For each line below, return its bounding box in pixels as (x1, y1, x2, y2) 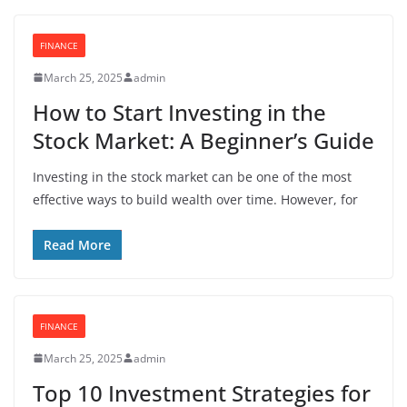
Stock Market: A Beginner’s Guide (33, 124, 374, 155)
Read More (44, 235, 111, 253)
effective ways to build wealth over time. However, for (33, 190, 358, 208)
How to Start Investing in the (33, 96, 326, 127)
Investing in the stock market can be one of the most (33, 167, 352, 185)
